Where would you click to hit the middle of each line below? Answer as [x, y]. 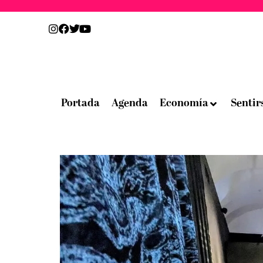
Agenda [129, 104]
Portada [80, 104]
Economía [184, 104]
